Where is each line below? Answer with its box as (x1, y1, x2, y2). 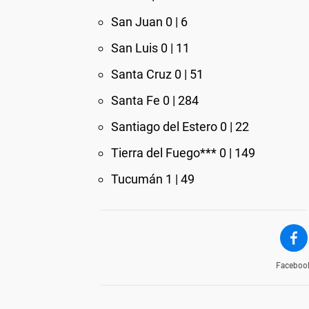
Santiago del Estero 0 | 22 (111, 119, 249, 134)
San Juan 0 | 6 (111, 14, 188, 29)
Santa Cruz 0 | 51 (111, 67, 203, 81)
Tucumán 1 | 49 (111, 172, 195, 186)
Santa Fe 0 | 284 (111, 93, 199, 108)
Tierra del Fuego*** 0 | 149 (111, 146, 255, 160)
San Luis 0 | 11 (111, 41, 190, 55)
